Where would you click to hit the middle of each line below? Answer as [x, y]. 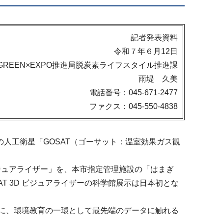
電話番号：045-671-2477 [134, 93]
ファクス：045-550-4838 [134, 106]
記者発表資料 [154, 38]
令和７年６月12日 [146, 51]
